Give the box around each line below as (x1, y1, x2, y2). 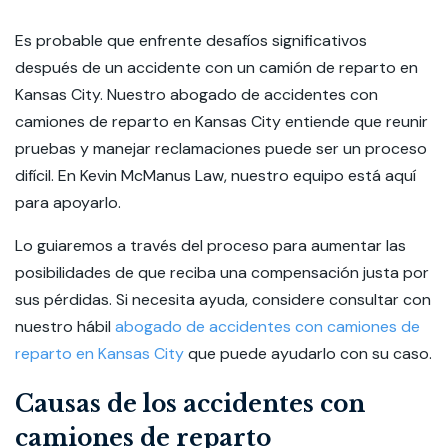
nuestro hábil (15, 316, 115, 337)
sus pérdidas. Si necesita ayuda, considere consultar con (15, 289, 431, 310)
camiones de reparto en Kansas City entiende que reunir (15, 111, 428, 132)
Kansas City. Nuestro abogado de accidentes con (15, 84, 378, 105)
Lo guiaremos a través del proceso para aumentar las (15, 235, 406, 256)
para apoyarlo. (15, 192, 121, 213)
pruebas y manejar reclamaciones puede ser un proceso (15, 138, 427, 159)
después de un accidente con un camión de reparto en (15, 57, 418, 78)
